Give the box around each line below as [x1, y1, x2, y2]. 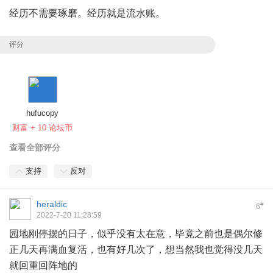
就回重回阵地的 [9, 260, 77, 271]
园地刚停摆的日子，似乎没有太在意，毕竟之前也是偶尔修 [9, 229, 263, 239]
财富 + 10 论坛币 [12, 123, 73, 133]
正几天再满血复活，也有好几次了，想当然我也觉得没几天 [9, 244, 263, 255]
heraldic [37, 199, 67, 210]
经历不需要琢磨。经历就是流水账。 [9, 8, 165, 19]
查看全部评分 [9, 143, 60, 153]
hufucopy [26, 108, 58, 118]
